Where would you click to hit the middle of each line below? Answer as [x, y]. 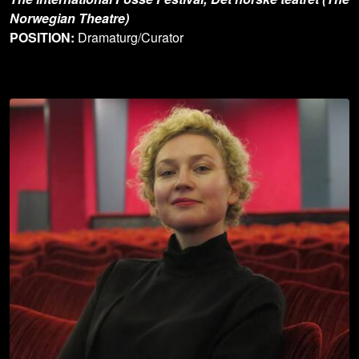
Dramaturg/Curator [131, 38]
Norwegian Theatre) [69, 18]
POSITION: [44, 38]
